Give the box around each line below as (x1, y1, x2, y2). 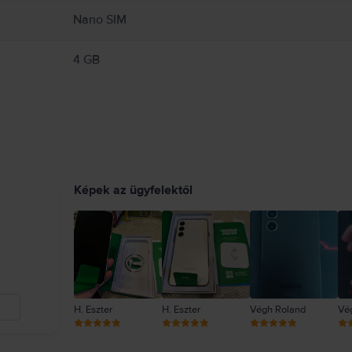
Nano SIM (72, 12, 126, 27)
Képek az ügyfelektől (74, 182, 192, 198)
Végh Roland (250, 303, 306, 316)
